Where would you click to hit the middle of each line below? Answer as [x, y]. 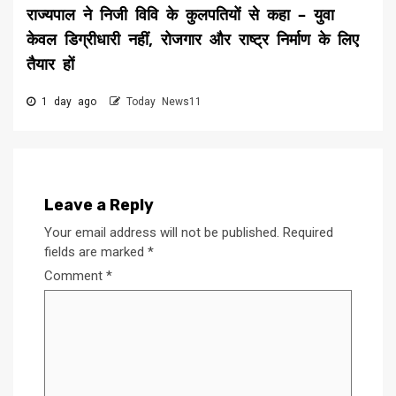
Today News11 [164, 101]
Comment [75, 275]
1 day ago [69, 101]
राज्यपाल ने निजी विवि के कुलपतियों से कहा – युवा [180, 14]
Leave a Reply [99, 205]
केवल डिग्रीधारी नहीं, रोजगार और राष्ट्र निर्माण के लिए [193, 38]
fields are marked [96, 251]
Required [308, 232]
